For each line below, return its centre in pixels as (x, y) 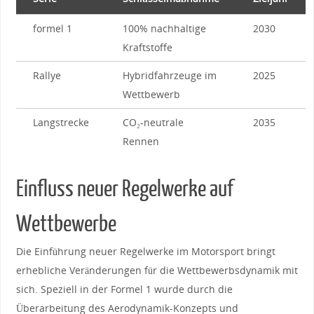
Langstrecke (61, 122)
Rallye (47, 75)
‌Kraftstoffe (147, 47)
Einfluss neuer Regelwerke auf (124, 189)
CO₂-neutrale (153, 122)
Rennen (141, 141)
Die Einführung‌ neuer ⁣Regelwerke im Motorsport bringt (145, 251)
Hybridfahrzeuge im (169, 75)
